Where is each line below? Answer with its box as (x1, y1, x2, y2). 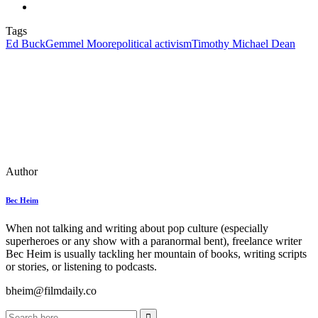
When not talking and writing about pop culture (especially (6, 222, 268, 235)
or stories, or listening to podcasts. (6, 261, 157, 273)
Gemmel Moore (45, 38, 116, 50)
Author (6, 165, 38, 178)
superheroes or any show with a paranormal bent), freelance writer (6, 235, 302, 248)
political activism (116, 38, 192, 50)
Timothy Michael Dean (192, 38, 295, 50)
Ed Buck (6, 38, 45, 50)
